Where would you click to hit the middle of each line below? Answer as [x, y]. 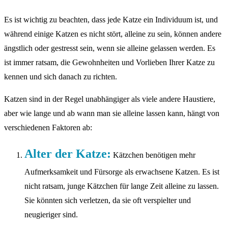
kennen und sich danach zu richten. [61, 77]
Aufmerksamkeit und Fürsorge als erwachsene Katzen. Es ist [122, 172]
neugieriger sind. [51, 215]
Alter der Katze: [68, 154]
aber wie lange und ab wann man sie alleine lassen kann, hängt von [112, 113]
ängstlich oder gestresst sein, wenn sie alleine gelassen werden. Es [110, 48]
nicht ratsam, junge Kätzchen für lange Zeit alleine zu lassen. [122, 186]
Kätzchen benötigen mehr [153, 155]
